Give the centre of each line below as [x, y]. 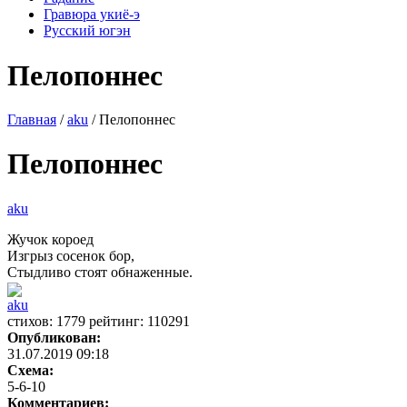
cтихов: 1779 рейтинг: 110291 [99, 322]
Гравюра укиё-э [92, 15]
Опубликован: [54, 338]
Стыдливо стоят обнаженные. [100, 272]
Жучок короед [50, 239]
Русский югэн [87, 31]
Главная [32, 119]
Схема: [30, 371]
